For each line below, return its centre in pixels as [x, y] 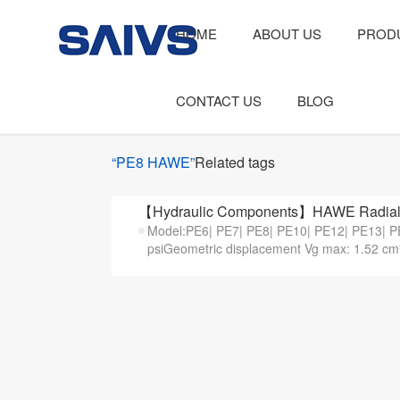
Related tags [235, 162]
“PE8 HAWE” [153, 162]
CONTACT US [218, 100]
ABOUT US [287, 33]
